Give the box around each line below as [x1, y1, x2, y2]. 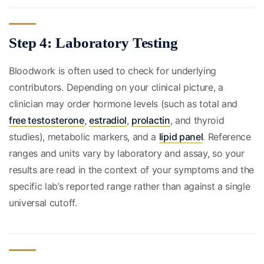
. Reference [203, 130, 251, 143]
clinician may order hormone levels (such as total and [9, 97, 238, 110]
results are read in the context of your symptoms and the [9, 163, 255, 176]
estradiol [88, 114, 127, 126]
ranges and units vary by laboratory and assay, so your [9, 147, 245, 159]
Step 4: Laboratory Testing [9, 35, 178, 51]
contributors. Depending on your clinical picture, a [9, 81, 223, 93]
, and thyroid [170, 114, 225, 126]
